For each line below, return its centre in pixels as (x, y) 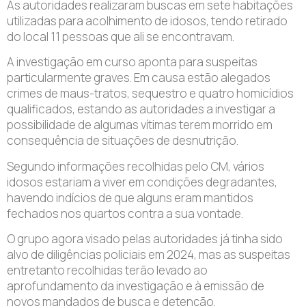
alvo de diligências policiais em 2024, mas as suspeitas (149, 255)
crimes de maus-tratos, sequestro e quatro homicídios (150, 94)
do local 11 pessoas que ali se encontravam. (121, 37)
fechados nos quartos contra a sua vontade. (125, 213)
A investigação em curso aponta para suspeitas (132, 62)
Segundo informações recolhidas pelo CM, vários (136, 166)
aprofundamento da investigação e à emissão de (136, 286)
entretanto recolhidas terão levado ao (107, 270)
